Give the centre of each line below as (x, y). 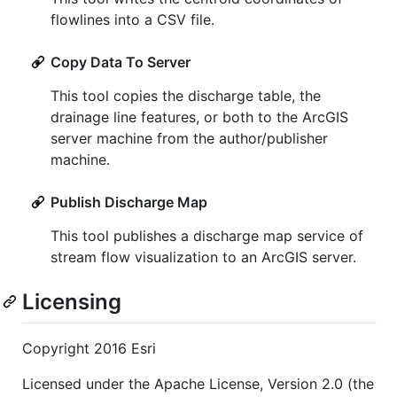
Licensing (72, 302)
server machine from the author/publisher (189, 139)
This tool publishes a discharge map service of (207, 236)
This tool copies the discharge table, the (186, 96)
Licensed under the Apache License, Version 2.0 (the (198, 383)
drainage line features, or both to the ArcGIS (199, 117)
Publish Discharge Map (129, 202)
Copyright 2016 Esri (89, 348)
